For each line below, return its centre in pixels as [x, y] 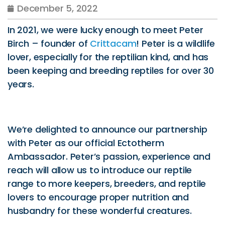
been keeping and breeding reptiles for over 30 [111, 71]
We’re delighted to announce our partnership [107, 129]
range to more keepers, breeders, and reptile [107, 184]
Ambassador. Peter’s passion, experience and [109, 156]
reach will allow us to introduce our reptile [100, 170]
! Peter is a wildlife [176, 43]
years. [21, 84]
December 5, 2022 [58, 8]
